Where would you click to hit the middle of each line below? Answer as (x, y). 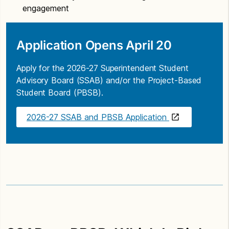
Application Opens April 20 (94, 45)
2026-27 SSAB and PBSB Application (98, 117)
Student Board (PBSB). (60, 92)
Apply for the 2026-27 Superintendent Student (102, 68)
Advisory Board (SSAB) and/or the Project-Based (109, 80)
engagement (46, 8)
